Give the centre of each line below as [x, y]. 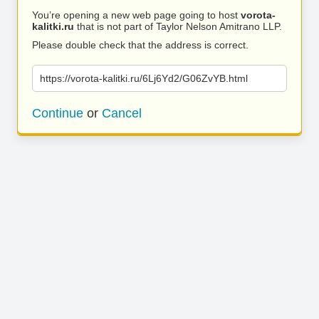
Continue [58, 113]
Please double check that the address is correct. [140, 45]
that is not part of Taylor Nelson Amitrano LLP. [178, 26]
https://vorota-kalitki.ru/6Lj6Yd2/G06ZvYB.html [144, 78]
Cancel [122, 113]
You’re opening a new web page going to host [136, 15]
